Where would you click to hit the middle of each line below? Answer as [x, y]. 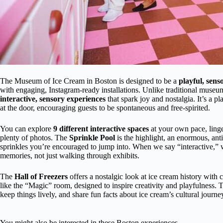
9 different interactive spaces [101, 128]
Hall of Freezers [41, 176]
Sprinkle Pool [92, 137]
